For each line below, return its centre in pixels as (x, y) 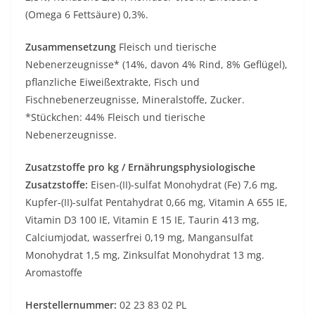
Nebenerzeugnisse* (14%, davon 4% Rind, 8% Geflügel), (156, 65)
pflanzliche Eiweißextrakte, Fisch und (112, 82)
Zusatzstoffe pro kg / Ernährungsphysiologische (140, 167)
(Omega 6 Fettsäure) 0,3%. (87, 15)
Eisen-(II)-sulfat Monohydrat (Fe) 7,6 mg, (183, 185)
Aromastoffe (54, 273)
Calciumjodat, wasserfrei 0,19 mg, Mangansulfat (139, 238)
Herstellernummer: (71, 305)
